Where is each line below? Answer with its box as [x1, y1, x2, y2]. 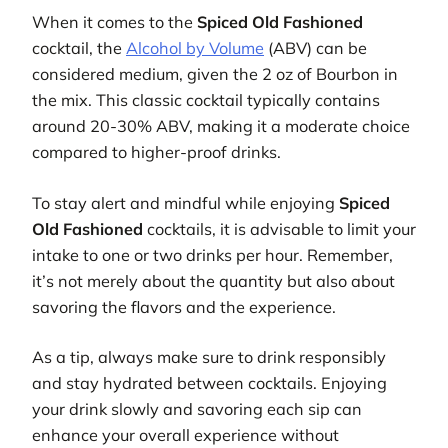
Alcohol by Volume [126, 38, 264, 59]
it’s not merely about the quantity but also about [32, 270, 395, 291]
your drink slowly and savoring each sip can [32, 398, 362, 419]
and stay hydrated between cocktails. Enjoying [32, 372, 387, 393]
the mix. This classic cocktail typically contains [32, 90, 380, 111]
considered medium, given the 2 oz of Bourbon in [32, 64, 398, 85]
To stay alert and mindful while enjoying [32, 192, 339, 213]
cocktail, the [32, 38, 126, 59]
